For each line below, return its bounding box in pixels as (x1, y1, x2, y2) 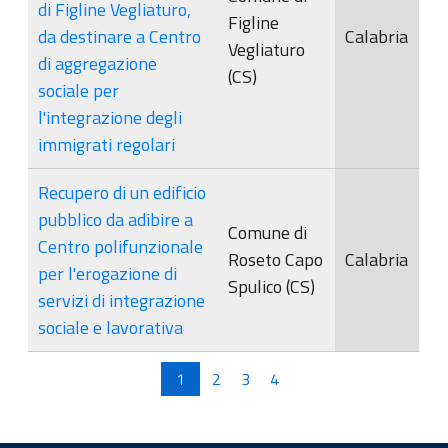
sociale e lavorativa (38, 313, 183, 341)
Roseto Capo (228, 245, 323, 273)
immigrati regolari (38, 130, 175, 158)
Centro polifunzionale (38, 232, 203, 260)
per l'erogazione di (38, 259, 177, 287)
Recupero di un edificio (38, 178, 206, 206)
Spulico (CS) (228, 272, 315, 300)
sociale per (38, 76, 119, 104)
